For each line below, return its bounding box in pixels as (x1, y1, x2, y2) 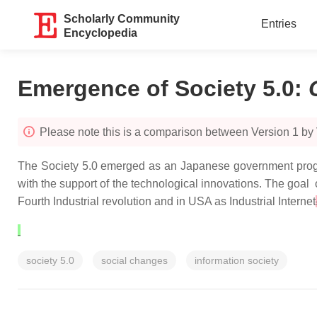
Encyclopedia (64, 27, 138, 39)
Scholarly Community (64, 13, 180, 25)
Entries (260, 18, 296, 30)
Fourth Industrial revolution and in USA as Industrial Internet (18, 195, 316, 207)
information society (195, 255, 279, 266)
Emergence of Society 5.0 (18, 76, 294, 101)
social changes (101, 255, 168, 266)
